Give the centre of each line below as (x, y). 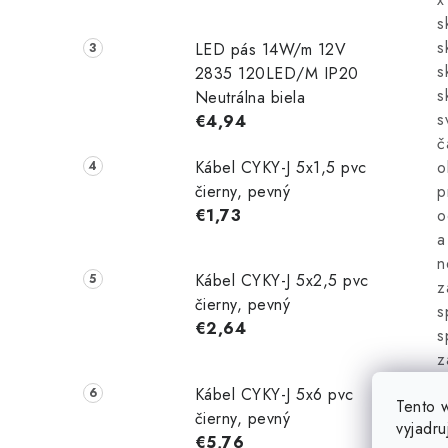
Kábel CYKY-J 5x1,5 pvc (280, 167)
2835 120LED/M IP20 (276, 73)
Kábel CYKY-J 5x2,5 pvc (281, 281)
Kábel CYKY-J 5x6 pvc (274, 395)
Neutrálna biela (250, 97)
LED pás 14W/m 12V (270, 49)
